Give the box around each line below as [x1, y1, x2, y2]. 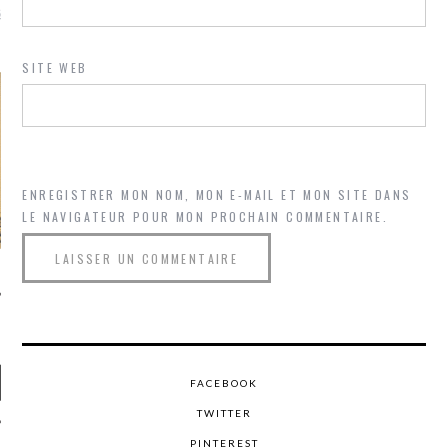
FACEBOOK [190, 377, 258, 390]
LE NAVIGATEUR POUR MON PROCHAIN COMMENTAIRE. [22, 208, 389, 226]
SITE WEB [22, 59, 88, 77]
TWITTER [196, 407, 252, 420]
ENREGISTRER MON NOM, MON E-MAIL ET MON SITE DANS [22, 186, 412, 204]
